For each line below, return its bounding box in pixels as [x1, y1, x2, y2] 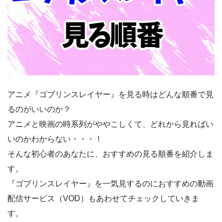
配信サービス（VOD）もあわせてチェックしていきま [7, 194, 199, 203]
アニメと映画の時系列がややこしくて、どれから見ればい [7, 120, 214, 129]
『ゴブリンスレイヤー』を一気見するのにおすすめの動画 [7, 179, 214, 188]
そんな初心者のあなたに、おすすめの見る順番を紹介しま [7, 150, 214, 159]
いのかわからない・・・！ [7, 135, 103, 144]
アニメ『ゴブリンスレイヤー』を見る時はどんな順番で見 [7, 90, 214, 99]
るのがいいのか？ [7, 105, 71, 114]
